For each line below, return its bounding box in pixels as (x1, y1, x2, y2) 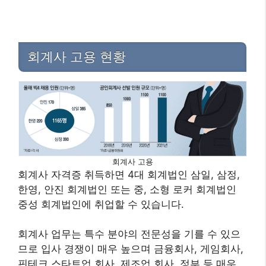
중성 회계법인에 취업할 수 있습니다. (18, 198, 184, 210)
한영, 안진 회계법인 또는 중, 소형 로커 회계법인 (18, 183, 236, 195)
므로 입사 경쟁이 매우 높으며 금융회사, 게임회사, (18, 243, 243, 255)
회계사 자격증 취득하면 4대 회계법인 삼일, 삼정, (18, 168, 240, 180)
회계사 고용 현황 (27, 49, 126, 65)
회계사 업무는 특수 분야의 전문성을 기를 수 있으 (18, 228, 240, 240)
